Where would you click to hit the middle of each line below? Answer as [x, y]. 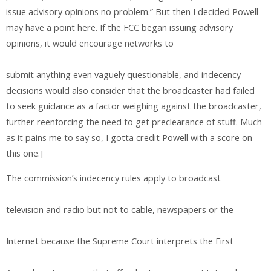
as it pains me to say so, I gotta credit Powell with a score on [129, 138]
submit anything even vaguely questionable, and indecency [123, 75]
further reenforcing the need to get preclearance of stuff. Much [134, 122]
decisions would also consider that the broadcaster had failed [130, 91]
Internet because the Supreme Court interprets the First [120, 241]
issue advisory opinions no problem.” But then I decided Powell [132, 12]
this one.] [24, 154]
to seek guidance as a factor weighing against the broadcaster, [134, 106]
